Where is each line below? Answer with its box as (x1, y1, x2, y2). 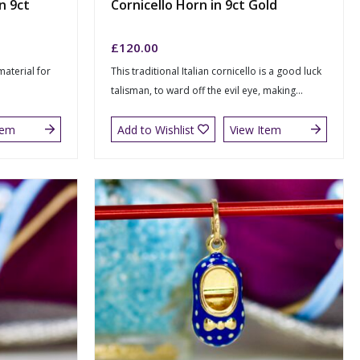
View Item (229, 121, 281, 137)
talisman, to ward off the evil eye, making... (111, 84, 303, 98)
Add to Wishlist (117, 121, 194, 137)
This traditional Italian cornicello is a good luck (111, 64, 321, 79)
